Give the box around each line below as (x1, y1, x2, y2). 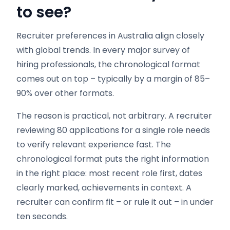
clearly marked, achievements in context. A (16, 182, 191, 194)
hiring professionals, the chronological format (16, 59, 200, 70)
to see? (16, 2, 71, 23)
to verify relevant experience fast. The (16, 139, 171, 150)
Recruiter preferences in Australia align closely (16, 30, 204, 42)
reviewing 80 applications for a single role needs (16, 124, 210, 136)
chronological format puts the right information (16, 153, 209, 165)
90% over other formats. (16, 87, 114, 99)
